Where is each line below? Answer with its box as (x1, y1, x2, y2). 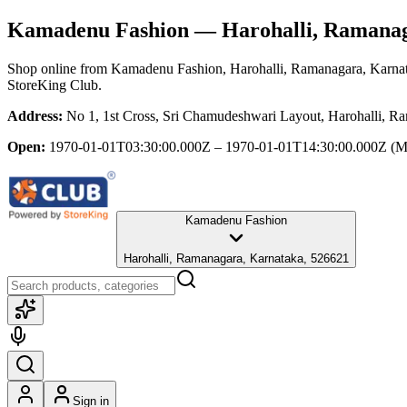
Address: (7, 107, 63, 124)
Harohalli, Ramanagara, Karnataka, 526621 (124, 251, 349, 265)
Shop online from (7, 60, 111, 76)
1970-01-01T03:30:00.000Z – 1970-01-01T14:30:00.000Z (49, 138, 387, 154)
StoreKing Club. (7, 76, 102, 93)
